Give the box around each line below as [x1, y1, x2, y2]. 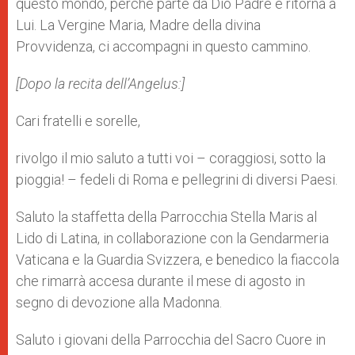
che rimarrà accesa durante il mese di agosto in [16, 273, 305, 289]
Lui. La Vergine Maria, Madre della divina [16, 17, 261, 33]
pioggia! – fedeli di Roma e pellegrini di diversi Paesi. [16, 171, 338, 188]
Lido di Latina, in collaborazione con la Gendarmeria [16, 230, 329, 246]
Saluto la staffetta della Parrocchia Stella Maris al [16, 208, 317, 225]
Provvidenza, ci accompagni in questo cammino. [16, 38, 311, 55]
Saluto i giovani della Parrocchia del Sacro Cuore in [16, 331, 326, 348]
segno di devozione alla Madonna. [16, 294, 222, 311]
